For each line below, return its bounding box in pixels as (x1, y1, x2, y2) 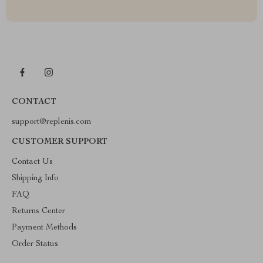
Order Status (12, 240, 58, 248)
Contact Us (12, 158, 53, 166)
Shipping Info (12, 174, 59, 183)
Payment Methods (12, 224, 77, 232)
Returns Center (12, 207, 65, 215)
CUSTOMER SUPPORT (12, 138, 107, 146)
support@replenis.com (12, 118, 92, 126)
